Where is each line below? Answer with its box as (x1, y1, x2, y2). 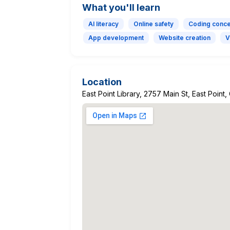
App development (88, 33, 144, 42)
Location (82, 76, 122, 87)
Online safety (133, 20, 174, 28)
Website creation (159, 33, 210, 42)
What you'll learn (82, 2, 160, 13)
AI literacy (88, 20, 119, 28)
